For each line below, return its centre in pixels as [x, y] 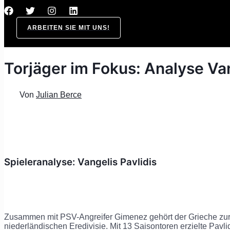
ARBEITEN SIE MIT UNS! [69, 28]
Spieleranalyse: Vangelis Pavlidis [82, 162]
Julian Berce [59, 94]
